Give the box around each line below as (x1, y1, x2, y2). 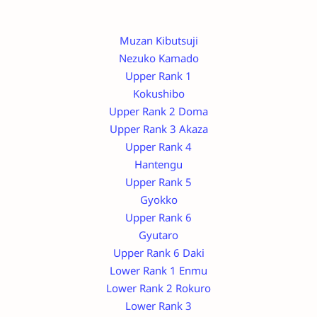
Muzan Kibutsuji (119, 33, 198, 48)
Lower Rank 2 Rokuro (106, 281, 211, 296)
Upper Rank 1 (125, 69, 192, 83)
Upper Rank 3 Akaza (109, 122, 208, 137)
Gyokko (139, 192, 178, 207)
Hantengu (134, 157, 183, 172)
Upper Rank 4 (125, 139, 192, 154)
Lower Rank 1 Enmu (110, 263, 207, 278)
